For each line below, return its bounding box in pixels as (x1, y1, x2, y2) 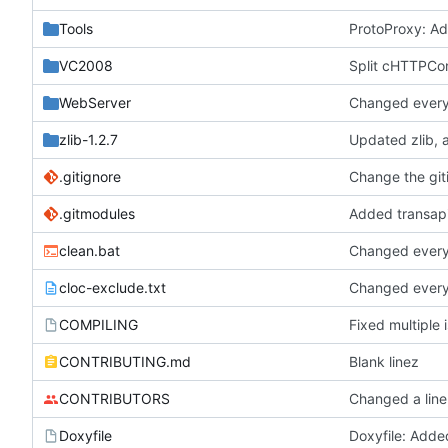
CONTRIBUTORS (59, 389, 170, 407)
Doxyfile (59, 426, 112, 444)
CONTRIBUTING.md (59, 352, 191, 370)
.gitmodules (59, 204, 135, 222)
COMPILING (59, 315, 138, 333)
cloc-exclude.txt (59, 278, 166, 296)
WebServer (59, 93, 131, 111)
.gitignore (59, 167, 121, 185)
